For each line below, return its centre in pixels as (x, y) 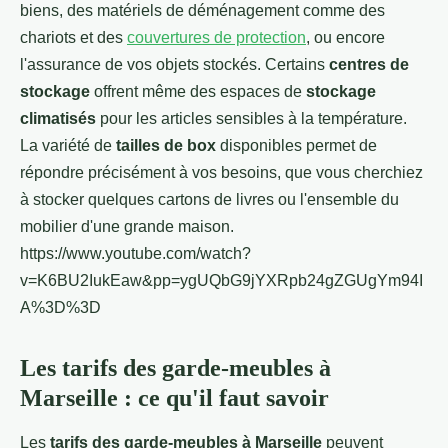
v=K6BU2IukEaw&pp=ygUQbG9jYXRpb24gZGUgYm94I (221, 280)
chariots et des (73, 37)
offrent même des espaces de (198, 91)
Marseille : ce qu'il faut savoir (174, 397)
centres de (369, 64)
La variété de (68, 145)
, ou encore (345, 37)
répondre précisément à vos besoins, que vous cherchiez (221, 172)
